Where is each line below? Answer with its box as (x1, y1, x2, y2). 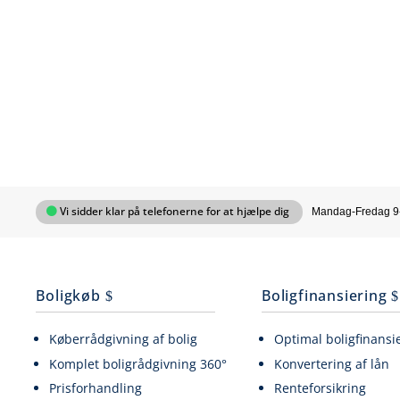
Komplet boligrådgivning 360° (48, 354, 227, 372)
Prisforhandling (48, 379, 142, 396)
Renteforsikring (274, 379, 367, 396)
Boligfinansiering (261, 285, 387, 305)
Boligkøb (36, 285, 101, 305)
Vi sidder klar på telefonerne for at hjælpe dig (60, 204, 290, 220)
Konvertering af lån (274, 354, 390, 372)
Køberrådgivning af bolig (48, 330, 197, 348)
